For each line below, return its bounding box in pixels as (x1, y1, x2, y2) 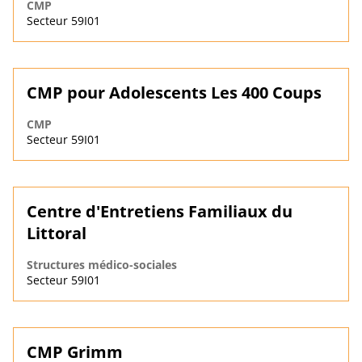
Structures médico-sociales (27, 257, 177, 273)
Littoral (27, 222, 86, 245)
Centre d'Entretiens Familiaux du (27, 200, 293, 223)
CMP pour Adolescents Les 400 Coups (27, 82, 322, 104)
